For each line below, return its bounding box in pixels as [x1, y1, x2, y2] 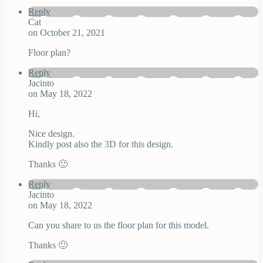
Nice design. [28, 129, 75, 139]
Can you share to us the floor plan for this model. [28, 220, 209, 231]
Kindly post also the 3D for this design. [28, 139, 173, 150]
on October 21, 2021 [28, 28, 105, 38]
